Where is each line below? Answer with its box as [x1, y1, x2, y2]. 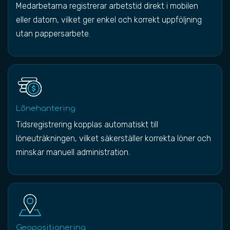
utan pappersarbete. [16, 29, 90, 39]
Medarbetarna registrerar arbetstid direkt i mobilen [16, 1, 198, 11]
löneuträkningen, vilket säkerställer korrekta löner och [16, 133, 211, 143]
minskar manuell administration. [16, 147, 130, 157]
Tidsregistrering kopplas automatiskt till [16, 120, 158, 129]
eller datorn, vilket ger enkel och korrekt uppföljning [16, 15, 202, 25]
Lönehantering [16, 104, 75, 113]
